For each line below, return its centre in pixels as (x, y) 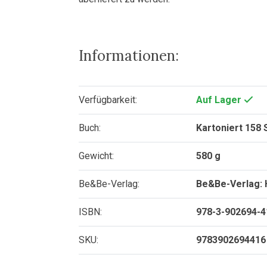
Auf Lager (220, 100)
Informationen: (128, 55)
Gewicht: (96, 156)
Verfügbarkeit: (108, 100)
